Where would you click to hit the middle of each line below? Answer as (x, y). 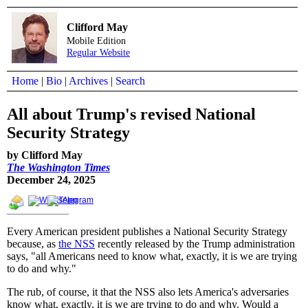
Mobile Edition (96, 41)
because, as (33, 243)
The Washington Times (58, 167)
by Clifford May (45, 155)
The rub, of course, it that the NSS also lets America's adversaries (148, 291)
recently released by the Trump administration (195, 243)
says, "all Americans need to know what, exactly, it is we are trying (152, 256)
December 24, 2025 (51, 179)
